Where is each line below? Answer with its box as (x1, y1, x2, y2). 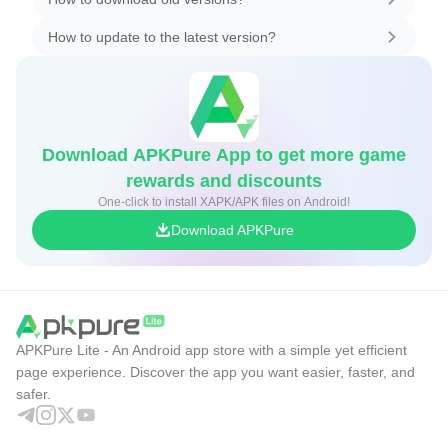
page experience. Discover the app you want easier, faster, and (16, 363, 415, 380)
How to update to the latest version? (48, 28, 276, 45)
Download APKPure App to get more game (42, 144, 406, 165)
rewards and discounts (126, 170, 322, 191)
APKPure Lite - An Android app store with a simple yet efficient (16, 341, 407, 358)
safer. (16, 385, 51, 402)
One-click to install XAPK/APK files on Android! (98, 194, 350, 209)
